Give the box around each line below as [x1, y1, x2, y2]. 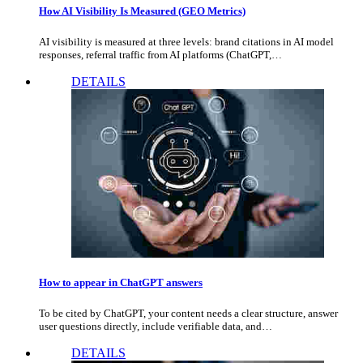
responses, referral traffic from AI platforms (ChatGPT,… [39, 49, 282, 62]
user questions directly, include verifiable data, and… [39, 319, 272, 332]
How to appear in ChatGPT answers [39, 275, 203, 288]
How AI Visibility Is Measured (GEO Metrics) [39, 5, 246, 18]
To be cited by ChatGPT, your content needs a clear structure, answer [39, 306, 338, 319]
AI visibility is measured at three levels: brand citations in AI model [39, 36, 334, 49]
